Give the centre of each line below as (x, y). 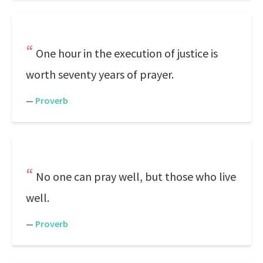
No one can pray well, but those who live (136, 176)
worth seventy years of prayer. (100, 74)
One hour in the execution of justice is (127, 53)
